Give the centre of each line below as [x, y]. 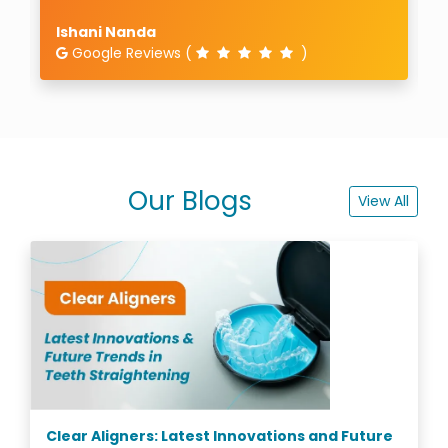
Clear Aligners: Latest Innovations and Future [219, 435]
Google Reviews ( [134, 52]
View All [383, 200]
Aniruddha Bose [117, 31]
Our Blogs [189, 200]
